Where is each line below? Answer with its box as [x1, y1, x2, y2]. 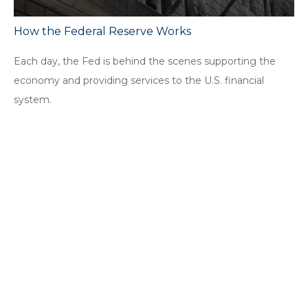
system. [14, 93, 52, 106]
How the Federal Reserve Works [14, 24, 191, 38]
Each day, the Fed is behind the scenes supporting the [14, 54, 276, 67]
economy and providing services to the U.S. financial [14, 74, 264, 87]
